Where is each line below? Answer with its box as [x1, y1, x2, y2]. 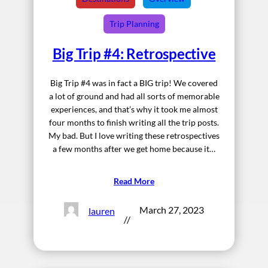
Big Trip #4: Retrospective [52, 44, 216, 62]
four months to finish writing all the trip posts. [49, 117, 219, 127]
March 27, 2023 [139, 203, 204, 215]
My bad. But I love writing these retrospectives [48, 130, 220, 141]
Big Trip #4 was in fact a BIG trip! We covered [50, 77, 218, 88]
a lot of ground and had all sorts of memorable [48, 90, 220, 101]
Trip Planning [109, 18, 159, 29]
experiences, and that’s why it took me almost [50, 103, 218, 114]
